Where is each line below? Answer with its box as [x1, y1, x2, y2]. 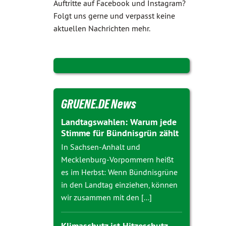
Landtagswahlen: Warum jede [61, 116, 177, 128]
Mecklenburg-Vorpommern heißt [61, 154, 174, 165]
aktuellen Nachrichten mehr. [53, 23, 150, 34]
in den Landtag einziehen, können [61, 180, 178, 190]
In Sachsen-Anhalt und [61, 142, 140, 152]
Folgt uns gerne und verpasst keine [53, 11, 175, 21]
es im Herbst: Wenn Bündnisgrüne [61, 167, 178, 178]
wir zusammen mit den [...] [61, 192, 152, 203]
